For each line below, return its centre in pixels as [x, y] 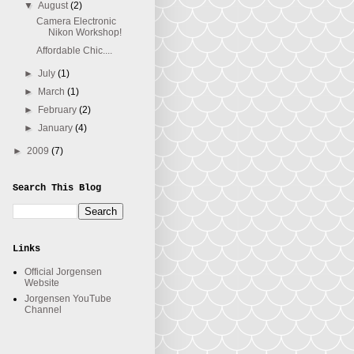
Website [42, 283]
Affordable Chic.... [74, 51]
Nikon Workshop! [85, 32]
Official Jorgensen [63, 272]
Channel [43, 310]
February [59, 110]
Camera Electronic [76, 21]
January [57, 128]
